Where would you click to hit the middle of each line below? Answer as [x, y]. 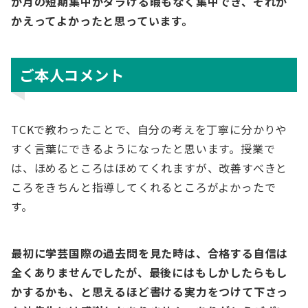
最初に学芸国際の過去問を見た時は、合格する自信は [150, 253]
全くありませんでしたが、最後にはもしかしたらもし [150, 272]
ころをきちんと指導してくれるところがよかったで [144, 187]
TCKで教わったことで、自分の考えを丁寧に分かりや [149, 129]
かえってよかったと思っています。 [102, 21]
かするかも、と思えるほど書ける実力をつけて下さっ [150, 291]
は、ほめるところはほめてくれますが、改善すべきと [150, 168]
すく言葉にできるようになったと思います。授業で [143, 148]
